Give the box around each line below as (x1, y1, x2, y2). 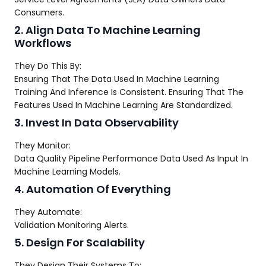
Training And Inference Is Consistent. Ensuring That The (14, 86, 243, 98)
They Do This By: (14, 60, 81, 72)
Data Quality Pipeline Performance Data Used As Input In (14, 153, 248, 164)
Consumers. (14, 7, 64, 18)
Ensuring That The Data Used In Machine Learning (14, 73, 219, 85)
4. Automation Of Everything (14, 182, 171, 197)
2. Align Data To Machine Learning (14, 23, 201, 37)
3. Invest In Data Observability (14, 115, 179, 130)
